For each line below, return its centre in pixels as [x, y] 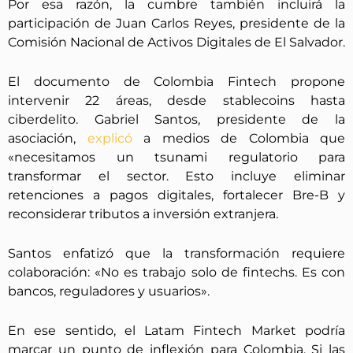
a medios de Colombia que [244, 138]
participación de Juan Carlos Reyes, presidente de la [176, 23]
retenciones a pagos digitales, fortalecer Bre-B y [176, 195]
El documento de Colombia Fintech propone [176, 81]
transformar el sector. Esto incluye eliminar [176, 176]
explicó [115, 138]
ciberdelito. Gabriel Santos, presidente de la [176, 119]
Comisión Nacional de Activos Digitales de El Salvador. [176, 42]
